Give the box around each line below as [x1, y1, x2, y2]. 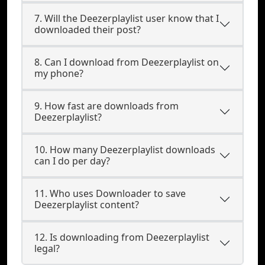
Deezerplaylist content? [34, 198, 139, 211]
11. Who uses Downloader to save [34, 187, 186, 200]
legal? [34, 242, 60, 255]
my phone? [34, 67, 83, 80]
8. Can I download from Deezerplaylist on [34, 56, 219, 69]
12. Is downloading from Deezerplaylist [34, 231, 209, 244]
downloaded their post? [34, 23, 141, 36]
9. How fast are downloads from [34, 99, 179, 112]
